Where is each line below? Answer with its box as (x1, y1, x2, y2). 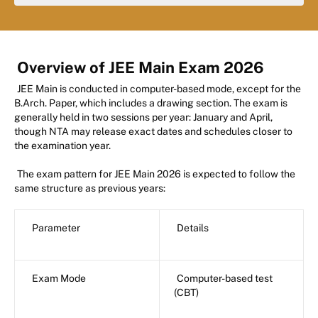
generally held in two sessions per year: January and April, (14, 111, 273, 124)
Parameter (32, 222, 80, 234)
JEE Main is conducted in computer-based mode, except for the (17, 83, 301, 95)
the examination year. (14, 140, 111, 152)
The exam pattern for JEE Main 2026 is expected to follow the (17, 168, 295, 180)
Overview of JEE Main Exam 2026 (17, 58, 264, 77)
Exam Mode (32, 273, 86, 285)
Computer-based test (177, 273, 273, 285)
